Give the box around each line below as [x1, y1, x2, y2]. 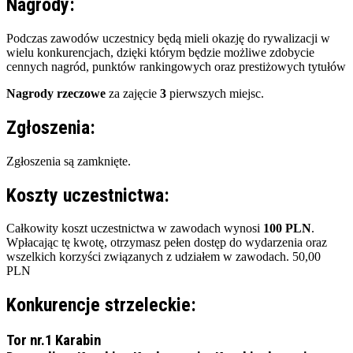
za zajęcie [106, 86, 160, 100]
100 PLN [263, 221, 311, 236]
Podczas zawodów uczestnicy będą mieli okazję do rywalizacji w [6, 31, 330, 45]
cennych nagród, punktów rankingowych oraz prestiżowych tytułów [6, 59, 346, 73]
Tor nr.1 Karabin [6, 332, 101, 350]
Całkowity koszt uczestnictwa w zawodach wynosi [6, 221, 263, 236]
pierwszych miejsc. [166, 86, 264, 100]
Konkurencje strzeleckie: [6, 294, 196, 317]
